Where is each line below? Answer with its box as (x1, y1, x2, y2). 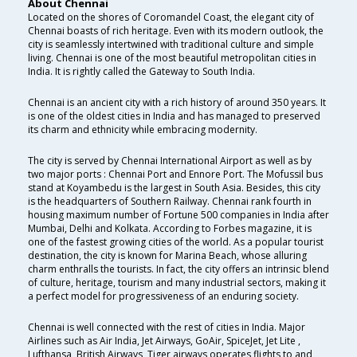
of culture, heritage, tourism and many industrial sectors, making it (28, 275, 326, 289)
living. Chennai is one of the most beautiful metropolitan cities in (28, 50, 316, 65)
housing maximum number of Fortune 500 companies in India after (28, 207, 329, 222)
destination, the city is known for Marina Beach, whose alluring (28, 248, 307, 262)
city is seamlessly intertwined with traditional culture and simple (28, 37, 314, 51)
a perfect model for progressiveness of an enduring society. (28, 288, 299, 303)
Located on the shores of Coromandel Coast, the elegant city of (28, 10, 314, 24)
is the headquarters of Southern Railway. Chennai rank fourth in (28, 194, 312, 208)
